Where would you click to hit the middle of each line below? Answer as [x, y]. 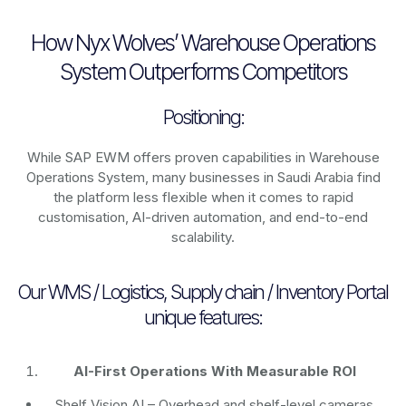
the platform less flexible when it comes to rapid [203, 198]
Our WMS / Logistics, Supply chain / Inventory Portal [203, 292]
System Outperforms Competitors [203, 72]
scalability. [203, 237]
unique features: [203, 318]
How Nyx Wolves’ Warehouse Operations [203, 43]
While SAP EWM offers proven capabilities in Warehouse [203, 158]
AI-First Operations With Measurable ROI [214, 372]
